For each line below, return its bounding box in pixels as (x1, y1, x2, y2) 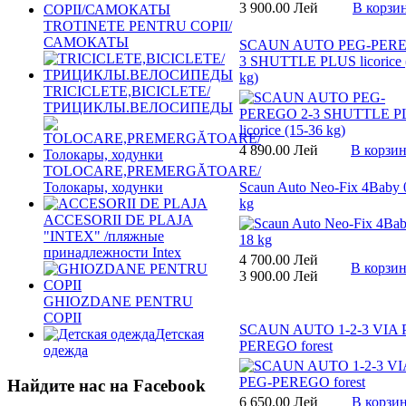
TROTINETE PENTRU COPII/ (43, 18, 232, 34)
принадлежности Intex (43, 245, 181, 260)
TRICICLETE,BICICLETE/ (43, 83, 210, 99)
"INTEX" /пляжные (43, 228, 164, 244)
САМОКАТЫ (43, 34, 129, 50)
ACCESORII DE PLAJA (43, 212, 193, 227)
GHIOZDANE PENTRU (43, 294, 193, 309)
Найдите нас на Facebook (7, 375, 206, 395)
